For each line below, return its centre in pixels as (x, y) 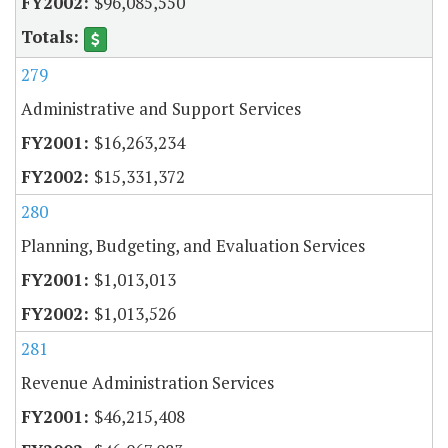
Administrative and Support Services (161, 108)
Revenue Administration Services (147, 382)
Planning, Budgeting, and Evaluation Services (193, 245)
